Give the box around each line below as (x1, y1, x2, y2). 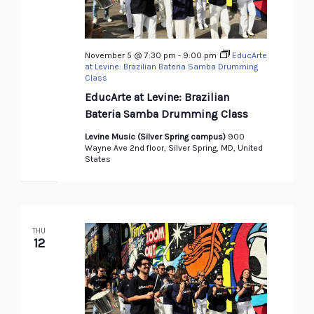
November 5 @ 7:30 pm (84, 50, 176, 60)
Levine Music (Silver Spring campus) (84, 131, 228, 142)
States (84, 153, 111, 164)
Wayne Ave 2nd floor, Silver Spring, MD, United (84, 142, 263, 153)
